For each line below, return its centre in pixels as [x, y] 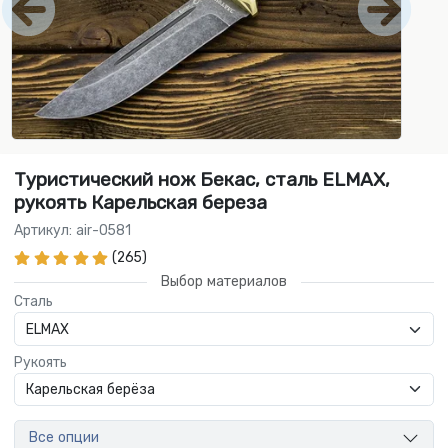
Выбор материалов [224, 282]
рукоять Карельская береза [140, 203]
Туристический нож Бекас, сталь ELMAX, [202, 180]
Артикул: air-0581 [72, 231]
